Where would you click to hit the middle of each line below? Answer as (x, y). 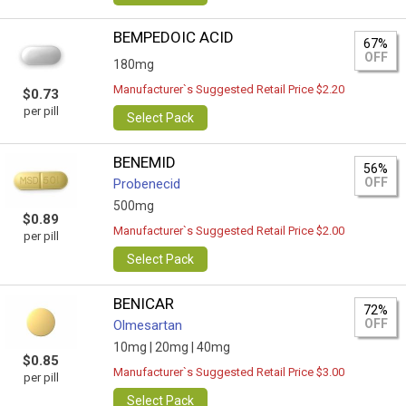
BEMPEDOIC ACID (174, 37)
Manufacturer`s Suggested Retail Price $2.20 (229, 89)
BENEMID (145, 162)
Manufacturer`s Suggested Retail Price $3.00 (229, 372)
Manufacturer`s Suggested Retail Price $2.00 (229, 231)
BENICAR (144, 304)
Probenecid (147, 184)
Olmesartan (148, 325)
